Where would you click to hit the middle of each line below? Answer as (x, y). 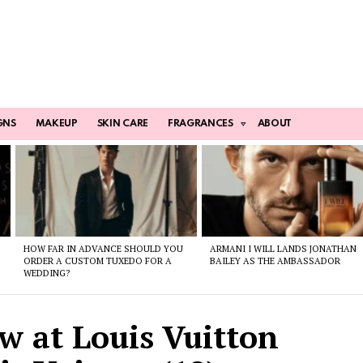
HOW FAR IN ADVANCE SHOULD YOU (103, 248)
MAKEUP (56, 124)
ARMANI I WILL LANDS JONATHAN (284, 248)
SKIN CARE (122, 124)
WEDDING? (46, 273)
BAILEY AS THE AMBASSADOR (275, 261)
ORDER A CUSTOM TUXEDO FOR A (97, 261)
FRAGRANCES (200, 124)
